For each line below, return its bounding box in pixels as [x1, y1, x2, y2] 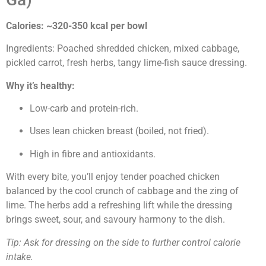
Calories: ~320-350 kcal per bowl [6, 20, 147, 31]
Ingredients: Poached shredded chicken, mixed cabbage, [6, 43, 239, 55]
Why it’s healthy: [6, 80, 75, 91]
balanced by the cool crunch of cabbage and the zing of [6, 185, 239, 197]
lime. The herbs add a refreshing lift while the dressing [6, 199, 232, 211]
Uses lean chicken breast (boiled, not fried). [30, 125, 209, 137]
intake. [6, 251, 33, 262]
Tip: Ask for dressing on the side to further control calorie [6, 236, 240, 248]
